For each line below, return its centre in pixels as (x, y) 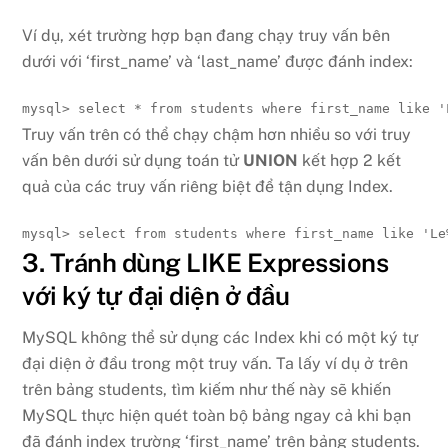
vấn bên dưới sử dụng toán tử (133, 160)
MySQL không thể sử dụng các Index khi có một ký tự (220, 338)
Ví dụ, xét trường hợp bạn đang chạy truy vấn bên (206, 36)
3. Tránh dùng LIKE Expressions (205, 262)
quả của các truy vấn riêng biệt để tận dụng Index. (208, 186)
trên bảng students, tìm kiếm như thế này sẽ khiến (207, 390)
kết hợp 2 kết (350, 160)
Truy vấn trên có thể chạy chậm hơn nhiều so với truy (217, 134)
